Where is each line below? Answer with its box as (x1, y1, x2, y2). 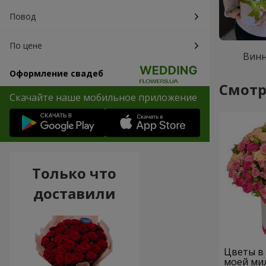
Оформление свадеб (9, 68, 103, 79)
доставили (33, 183, 116, 204)
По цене (9, 40, 42, 51)
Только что (32, 163, 117, 183)
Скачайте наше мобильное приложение (9, 91, 197, 104)
